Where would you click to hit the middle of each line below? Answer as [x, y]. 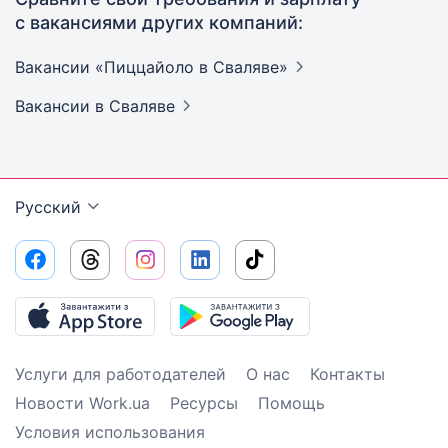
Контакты [347, 374]
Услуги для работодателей [120, 374]
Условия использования [110, 432]
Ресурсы [204, 403]
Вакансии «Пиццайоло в [114, 67]
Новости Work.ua [82, 403]
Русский [48, 207]
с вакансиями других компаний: [159, 22]
